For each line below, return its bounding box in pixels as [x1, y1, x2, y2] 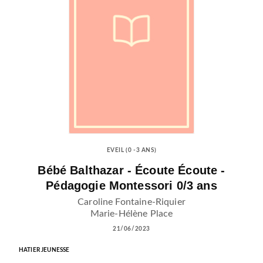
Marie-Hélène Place [90, 208, 173, 218]
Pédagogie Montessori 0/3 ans [46, 179, 217, 193]
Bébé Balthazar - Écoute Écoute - [38, 164, 225, 177]
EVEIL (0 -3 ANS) [106, 147, 157, 154]
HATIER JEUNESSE [19, 247, 70, 253]
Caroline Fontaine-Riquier [77, 197, 186, 207]
